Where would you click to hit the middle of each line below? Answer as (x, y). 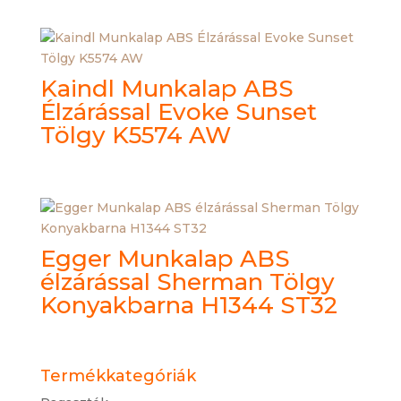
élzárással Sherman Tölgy (187, 282)
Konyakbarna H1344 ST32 (188, 305)
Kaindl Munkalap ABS (166, 88)
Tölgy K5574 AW (135, 135)
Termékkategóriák (118, 375)
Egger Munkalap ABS (165, 258)
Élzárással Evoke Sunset (178, 111)
